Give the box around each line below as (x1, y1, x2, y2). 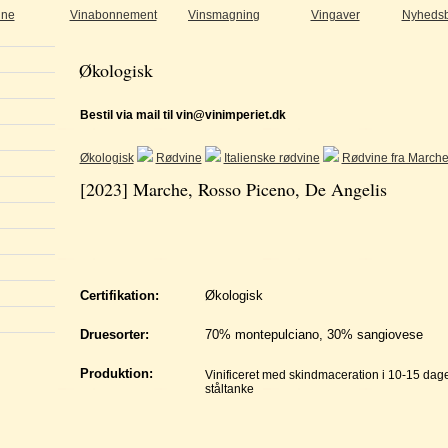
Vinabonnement (69, 8, 157, 22)
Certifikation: (79, 288, 159, 303)
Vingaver (310, 8, 360, 22)
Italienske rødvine (223, 151, 320, 165)
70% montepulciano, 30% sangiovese (204, 327, 423, 342)
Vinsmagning (188, 8, 260, 22)
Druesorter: (79, 327, 149, 342)
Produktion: (79, 366, 153, 381)
